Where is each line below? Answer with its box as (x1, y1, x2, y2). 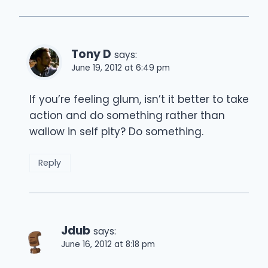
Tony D (71, 45, 111, 62)
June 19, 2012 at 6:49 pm (71, 62, 170, 74)
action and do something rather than (29, 108, 225, 123)
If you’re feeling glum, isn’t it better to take (29, 92, 249, 106)
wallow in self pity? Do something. (29, 124, 203, 139)
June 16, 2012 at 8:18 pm (61, 238, 155, 250)
